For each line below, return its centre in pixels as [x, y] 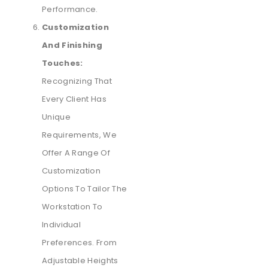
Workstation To [72, 207]
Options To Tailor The [85, 189]
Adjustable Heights [80, 261]
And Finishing [72, 45]
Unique [56, 117]
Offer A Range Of [76, 153]
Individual [61, 225]
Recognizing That [77, 81]
